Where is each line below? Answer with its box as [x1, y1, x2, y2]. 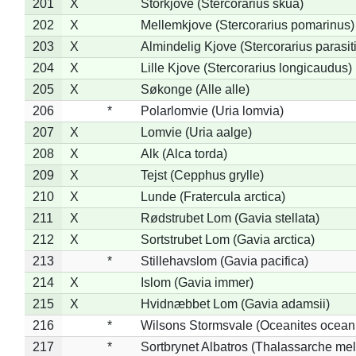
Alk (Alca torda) [140, 146, 227, 161]
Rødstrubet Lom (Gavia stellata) [140, 211, 319, 225]
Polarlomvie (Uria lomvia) [140, 103, 284, 118]
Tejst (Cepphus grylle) [140, 168, 264, 182]
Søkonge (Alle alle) [140, 82, 250, 96]
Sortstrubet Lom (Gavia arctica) [140, 232, 315, 246]
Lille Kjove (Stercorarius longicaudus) [140, 60, 352, 75]
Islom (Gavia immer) [140, 275, 253, 289]
